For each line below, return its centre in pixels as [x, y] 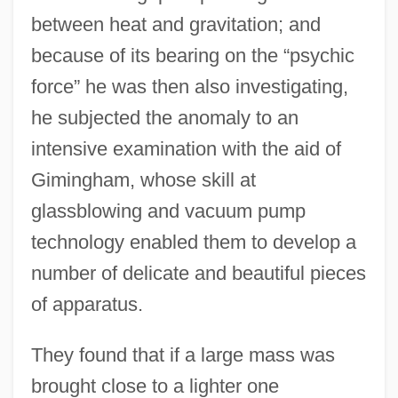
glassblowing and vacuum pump [168, 211]
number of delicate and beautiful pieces [198, 273]
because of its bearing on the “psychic [192, 55]
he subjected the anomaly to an [164, 117]
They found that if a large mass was [183, 354]
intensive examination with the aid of [186, 148]
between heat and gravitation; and [175, 24]
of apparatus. [87, 304]
